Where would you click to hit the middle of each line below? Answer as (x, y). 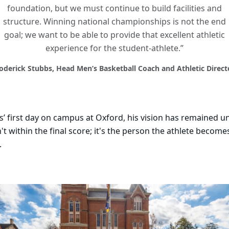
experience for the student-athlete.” (114, 48)
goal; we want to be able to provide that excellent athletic (114, 35)
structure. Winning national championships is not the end (114, 22)
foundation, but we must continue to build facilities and (114, 8)
